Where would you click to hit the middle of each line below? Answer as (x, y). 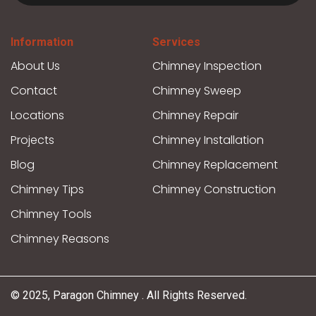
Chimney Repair (195, 116)
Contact (34, 91)
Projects (32, 140)
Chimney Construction (214, 190)
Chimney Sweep (196, 91)
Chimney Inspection (207, 66)
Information (42, 42)
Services (176, 42)
